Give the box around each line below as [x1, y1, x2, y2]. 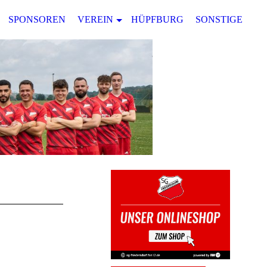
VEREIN [77, 14, 113, 24]
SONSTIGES [195, 14, 248, 24]
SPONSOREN [8, 14, 66, 24]
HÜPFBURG [131, 14, 184, 24]
